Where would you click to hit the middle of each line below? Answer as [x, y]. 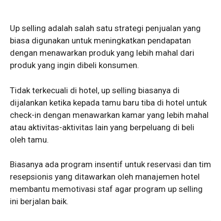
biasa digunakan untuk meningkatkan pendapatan [100, 41]
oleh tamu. [29, 139]
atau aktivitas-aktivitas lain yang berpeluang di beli [102, 127]
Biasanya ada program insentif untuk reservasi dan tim [110, 165]
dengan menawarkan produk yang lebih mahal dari [102, 53]
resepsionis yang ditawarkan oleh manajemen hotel [105, 177]
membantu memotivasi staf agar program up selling [106, 189]
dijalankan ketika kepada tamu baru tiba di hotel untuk [108, 102]
